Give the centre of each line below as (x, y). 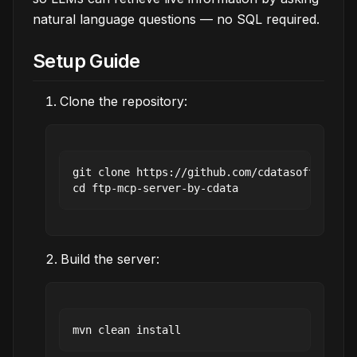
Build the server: (110, 259)
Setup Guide (86, 61)
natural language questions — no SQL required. (176, 19)
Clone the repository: (124, 101)
